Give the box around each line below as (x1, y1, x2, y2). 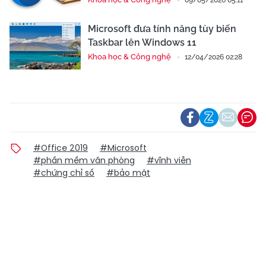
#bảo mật (106, 166, 150, 179)
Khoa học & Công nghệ (88, 52, 171, 61)
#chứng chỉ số (33, 166, 94, 179)
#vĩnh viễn (147, 154, 191, 166)
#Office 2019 (33, 141, 88, 154)
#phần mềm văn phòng (33, 154, 135, 166)
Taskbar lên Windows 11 (88, 36, 197, 48)
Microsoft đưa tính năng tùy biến (88, 23, 236, 34)
